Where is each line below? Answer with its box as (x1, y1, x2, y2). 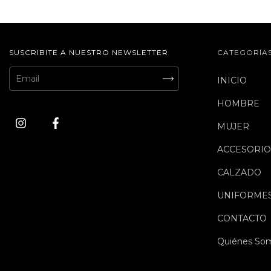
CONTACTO (217, 213, 267, 224)
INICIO (217, 75, 247, 86)
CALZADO (217, 167, 262, 178)
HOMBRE (217, 98, 260, 109)
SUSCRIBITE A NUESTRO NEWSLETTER (9, 48, 168, 57)
